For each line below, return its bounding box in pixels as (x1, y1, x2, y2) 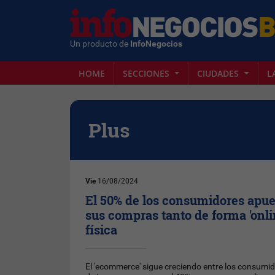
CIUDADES (197, 67, 242, 79)
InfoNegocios (130, 38, 182, 49)
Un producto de (70, 38, 130, 49)
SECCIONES (123, 67, 172, 79)
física (85, 222, 118, 238)
